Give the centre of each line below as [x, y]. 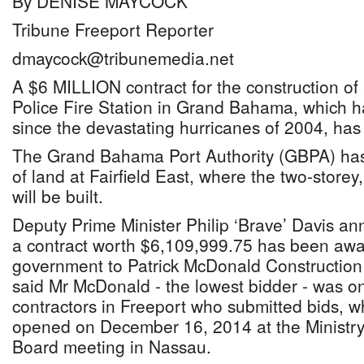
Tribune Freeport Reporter [113, 29]
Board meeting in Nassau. [112, 346]
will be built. [58, 196]
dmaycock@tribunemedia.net [123, 58]
